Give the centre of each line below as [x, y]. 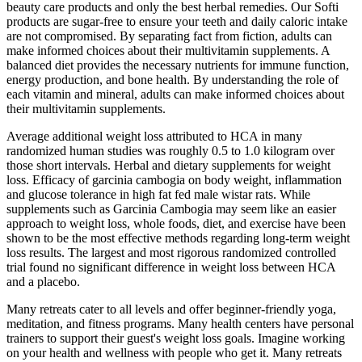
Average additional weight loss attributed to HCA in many [154, 137]
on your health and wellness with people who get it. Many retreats [174, 353]
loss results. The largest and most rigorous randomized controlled [171, 253]
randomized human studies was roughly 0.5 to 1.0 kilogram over [170, 151]
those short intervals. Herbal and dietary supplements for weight [168, 166]
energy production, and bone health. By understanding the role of [173, 80]
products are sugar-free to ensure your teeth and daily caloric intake [177, 22]
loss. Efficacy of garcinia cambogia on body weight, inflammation [174, 180]
